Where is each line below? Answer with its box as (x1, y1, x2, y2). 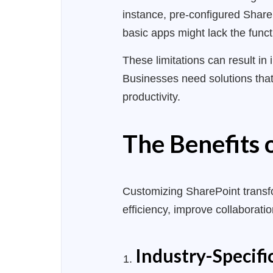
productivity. (122, 90, 183, 103)
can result (208, 54, 258, 66)
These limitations (122, 54, 208, 66)
